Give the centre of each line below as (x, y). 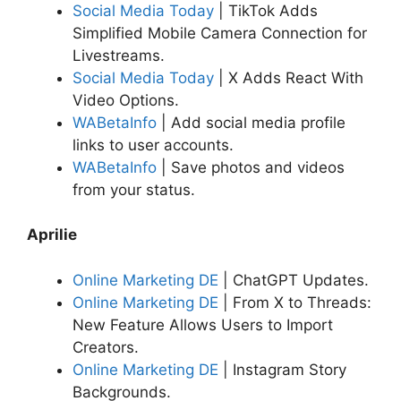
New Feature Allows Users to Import (203, 324)
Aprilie (54, 235)
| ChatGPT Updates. (294, 280)
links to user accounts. (153, 145)
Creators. (106, 347)
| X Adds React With (289, 77)
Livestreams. (119, 55)
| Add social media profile (251, 122)
